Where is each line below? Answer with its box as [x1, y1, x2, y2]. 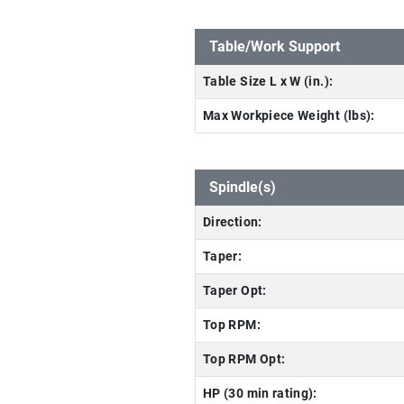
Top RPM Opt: [203, 352, 286, 367]
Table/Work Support [209, 38, 340, 55]
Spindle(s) [209, 179, 276, 196]
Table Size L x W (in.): [203, 74, 334, 89]
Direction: [203, 215, 262, 230]
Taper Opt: [203, 283, 267, 298]
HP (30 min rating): [203, 386, 317, 401]
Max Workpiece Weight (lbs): [203, 108, 375, 124]
